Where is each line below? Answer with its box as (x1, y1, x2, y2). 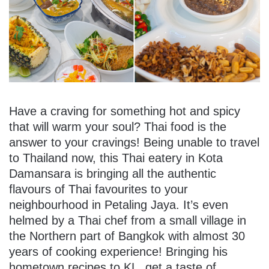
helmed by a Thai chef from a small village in (9, 213, 246, 227)
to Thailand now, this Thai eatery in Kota (9, 151, 223, 165)
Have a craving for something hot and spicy (9, 104, 240, 118)
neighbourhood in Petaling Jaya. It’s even (9, 198, 228, 211)
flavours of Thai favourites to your (9, 182, 188, 196)
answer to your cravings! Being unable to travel (9, 135, 259, 149)
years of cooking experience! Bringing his (9, 244, 228, 258)
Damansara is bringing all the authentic (9, 166, 216, 180)
